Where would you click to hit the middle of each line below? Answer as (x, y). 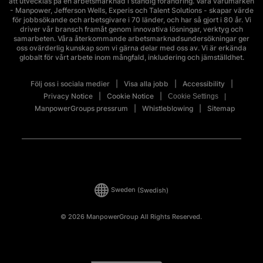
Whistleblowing (167, 109)
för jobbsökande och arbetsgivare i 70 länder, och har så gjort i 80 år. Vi (131, 20)
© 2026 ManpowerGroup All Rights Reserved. (131, 217)
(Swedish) (153, 190)
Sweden (123, 190)
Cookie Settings (193, 97)
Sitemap (221, 109)
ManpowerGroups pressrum (81, 109)
